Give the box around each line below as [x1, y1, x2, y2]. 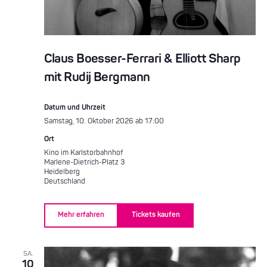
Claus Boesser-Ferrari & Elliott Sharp [44, 50, 241, 67]
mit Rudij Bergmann [44, 69, 150, 85]
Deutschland [44, 176, 85, 186]
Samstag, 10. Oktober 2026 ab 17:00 [44, 116, 164, 126]
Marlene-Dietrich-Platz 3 [44, 157, 125, 167]
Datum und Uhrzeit [44, 103, 105, 112]
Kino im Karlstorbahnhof [44, 148, 123, 157]
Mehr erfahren [57, 210, 104, 220]
